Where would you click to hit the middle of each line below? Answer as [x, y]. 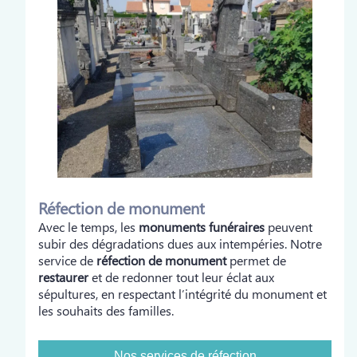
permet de [256, 260]
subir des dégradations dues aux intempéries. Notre [180, 243]
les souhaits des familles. [106, 310]
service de [67, 260]
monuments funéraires [202, 227]
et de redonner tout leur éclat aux [181, 277]
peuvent [288, 227]
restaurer [63, 277]
